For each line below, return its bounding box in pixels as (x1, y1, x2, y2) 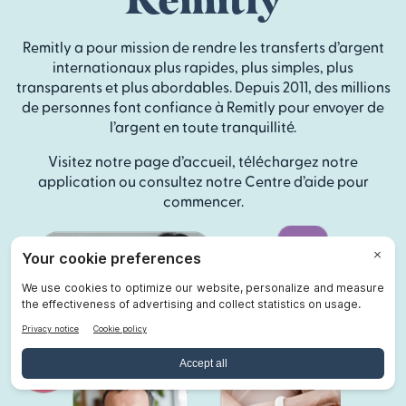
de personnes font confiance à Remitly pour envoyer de (22, 97, 384, 115)
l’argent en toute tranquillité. (110, 117, 296, 135)
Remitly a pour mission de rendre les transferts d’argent (22, 37, 384, 55)
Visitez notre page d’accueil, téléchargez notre (48, 151, 358, 169)
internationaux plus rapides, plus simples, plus (53, 57, 353, 75)
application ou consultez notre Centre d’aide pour (37, 171, 369, 189)
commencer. (162, 191, 244, 209)
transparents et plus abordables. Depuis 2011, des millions (15, 77, 391, 95)
